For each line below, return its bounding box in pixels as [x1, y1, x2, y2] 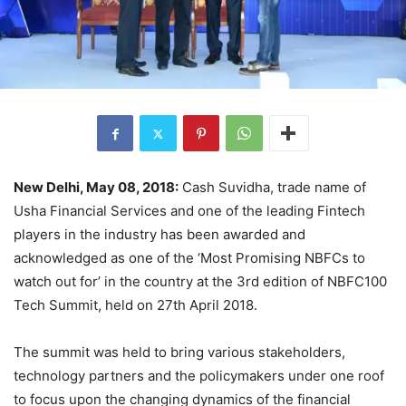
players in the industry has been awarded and [14, 226, 305, 244]
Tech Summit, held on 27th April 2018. [14, 296, 257, 314]
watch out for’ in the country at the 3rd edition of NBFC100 [14, 273, 387, 291]
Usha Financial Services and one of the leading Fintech [14, 202, 365, 220]
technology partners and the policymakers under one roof [14, 367, 384, 385]
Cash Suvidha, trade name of [179, 179, 366, 197]
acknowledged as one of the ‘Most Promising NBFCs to [14, 249, 365, 267]
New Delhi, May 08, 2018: [14, 179, 179, 197]
